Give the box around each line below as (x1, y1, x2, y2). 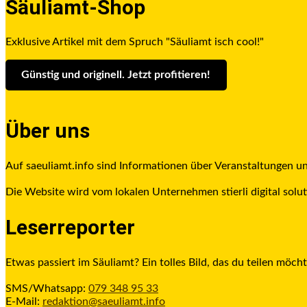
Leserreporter (5, 215, 135, 240)
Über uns (5, 118, 90, 143)
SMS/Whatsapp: (5, 283, 88, 295)
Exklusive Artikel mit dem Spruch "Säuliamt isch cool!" (5, 36, 264, 48)
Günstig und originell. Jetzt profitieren (21, 69, 208, 81)
